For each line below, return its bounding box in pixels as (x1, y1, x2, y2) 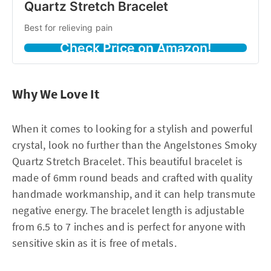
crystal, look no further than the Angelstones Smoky (12, 137, 257, 152)
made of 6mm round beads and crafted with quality (12, 170, 253, 184)
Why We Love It (12, 85, 99, 102)
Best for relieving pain (24, 22, 113, 33)
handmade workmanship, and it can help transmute (12, 186, 256, 201)
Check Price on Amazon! (59, 39, 212, 56)
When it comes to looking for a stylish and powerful (12, 121, 253, 135)
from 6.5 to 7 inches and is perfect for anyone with (12, 219, 246, 233)
